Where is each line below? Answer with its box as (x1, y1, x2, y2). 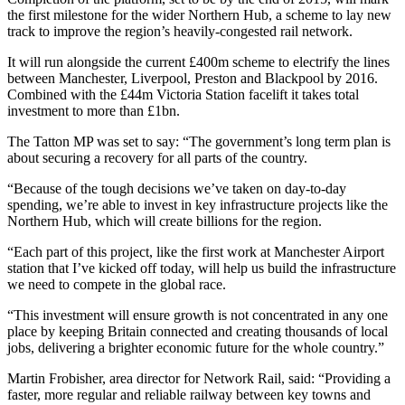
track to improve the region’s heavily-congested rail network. (7, 23, 353, 39)
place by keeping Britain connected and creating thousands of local (7, 323, 388, 339)
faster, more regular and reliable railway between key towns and (7, 386, 371, 402)
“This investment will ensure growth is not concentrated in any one (7, 306, 388, 323)
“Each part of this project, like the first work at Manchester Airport (7, 243, 384, 259)
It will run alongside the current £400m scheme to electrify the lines (7, 53, 390, 70)
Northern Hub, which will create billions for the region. (7, 212, 322, 229)
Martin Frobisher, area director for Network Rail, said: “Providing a (7, 370, 391, 386)
